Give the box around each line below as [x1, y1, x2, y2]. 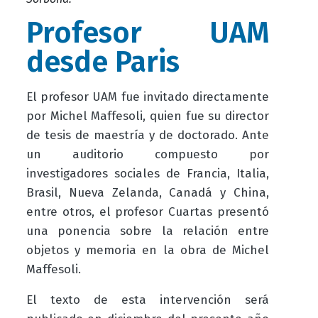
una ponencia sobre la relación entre [26, 224, 270, 239]
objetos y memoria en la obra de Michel [26, 243, 270, 258]
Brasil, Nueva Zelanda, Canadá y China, [26, 185, 270, 201]
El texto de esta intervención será [26, 292, 270, 308]
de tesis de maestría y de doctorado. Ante [26, 128, 270, 143]
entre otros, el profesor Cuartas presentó [26, 204, 270, 220]
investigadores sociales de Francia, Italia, [26, 166, 270, 182]
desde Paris [26, 45, 187, 80]
